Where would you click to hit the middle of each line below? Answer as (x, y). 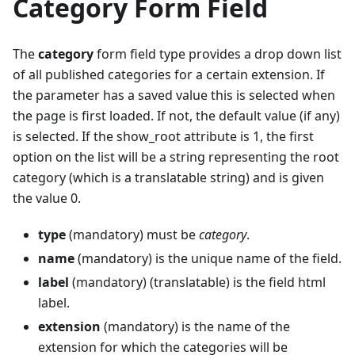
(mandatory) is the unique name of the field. (208, 259)
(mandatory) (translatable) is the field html (197, 282)
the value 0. (47, 198)
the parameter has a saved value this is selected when (174, 95)
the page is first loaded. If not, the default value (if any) (176, 116)
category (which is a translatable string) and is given (168, 178)
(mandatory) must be (132, 235)
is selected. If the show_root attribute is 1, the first (163, 137)
